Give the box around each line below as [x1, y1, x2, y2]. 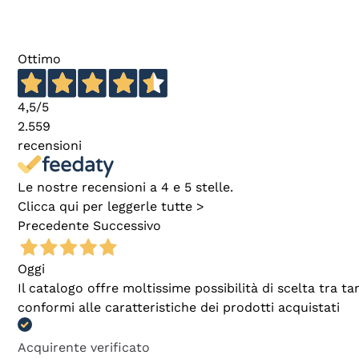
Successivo [93, 218, 161, 234]
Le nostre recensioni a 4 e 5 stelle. [18, 179, 233, 196]
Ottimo [18, 50, 61, 67]
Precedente [18, 218, 89, 234]
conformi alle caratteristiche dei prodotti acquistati [18, 300, 340, 316]
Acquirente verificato [18, 340, 150, 356]
